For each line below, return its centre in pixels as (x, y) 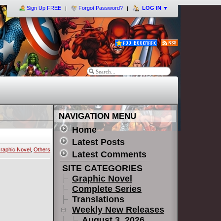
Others (42, 149)
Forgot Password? (101, 8)
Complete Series (107, 189)
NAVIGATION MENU (97, 116)
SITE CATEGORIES (101, 168)
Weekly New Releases (118, 210)
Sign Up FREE (44, 8)
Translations (98, 199)
